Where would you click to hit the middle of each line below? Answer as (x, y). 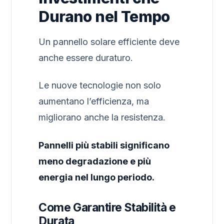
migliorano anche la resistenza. (102, 117)
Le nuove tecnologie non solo (100, 85)
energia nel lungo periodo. (97, 177)
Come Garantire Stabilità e (107, 207)
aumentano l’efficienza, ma (94, 101)
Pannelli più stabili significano (104, 145)
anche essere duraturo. (86, 57)
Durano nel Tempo (104, 16)
